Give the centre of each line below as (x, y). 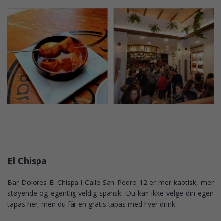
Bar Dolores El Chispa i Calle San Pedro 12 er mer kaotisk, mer (110, 183)
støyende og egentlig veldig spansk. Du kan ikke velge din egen (110, 193)
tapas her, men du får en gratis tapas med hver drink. (92, 204)
